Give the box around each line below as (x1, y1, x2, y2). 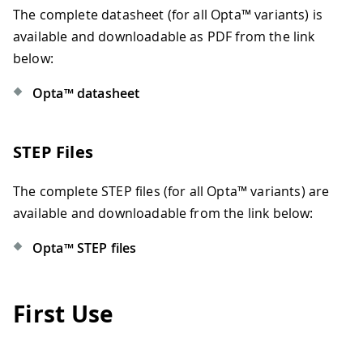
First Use (13, 298, 114, 331)
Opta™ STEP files (32, 239, 137, 257)
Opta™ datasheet (32, 84, 140, 102)
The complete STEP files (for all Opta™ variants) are (13, 182, 330, 200)
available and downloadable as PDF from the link (13, 28, 315, 45)
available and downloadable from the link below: (13, 204, 314, 222)
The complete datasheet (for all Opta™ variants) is (13, 6, 323, 23)
